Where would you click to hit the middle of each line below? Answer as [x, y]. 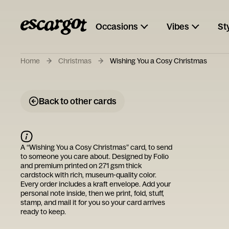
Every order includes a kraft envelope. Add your [96, 184]
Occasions [117, 26]
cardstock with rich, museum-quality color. [88, 175]
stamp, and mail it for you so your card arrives [93, 202]
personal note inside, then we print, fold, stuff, [92, 193]
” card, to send [149, 147]
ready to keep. [43, 212]
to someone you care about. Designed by [87, 156]
